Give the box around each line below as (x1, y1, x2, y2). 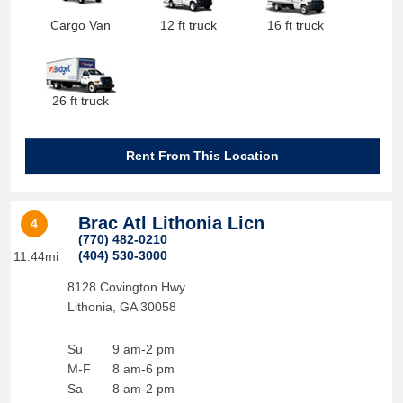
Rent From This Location (126, 148, 279, 163)
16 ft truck (267, 18, 325, 32)
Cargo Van (50, 18, 112, 32)
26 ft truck (52, 94, 110, 108)
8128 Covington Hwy (67, 280, 185, 294)
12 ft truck (159, 18, 217, 32)
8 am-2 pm (112, 381, 175, 396)
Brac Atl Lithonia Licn (77, 213, 264, 233)
